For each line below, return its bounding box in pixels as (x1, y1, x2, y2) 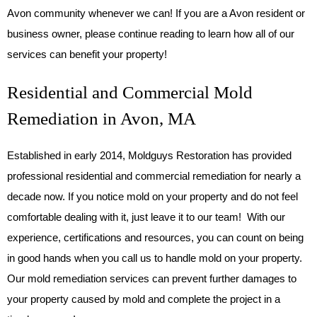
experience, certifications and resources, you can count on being (7, 231, 304, 243)
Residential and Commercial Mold (7, 82, 253, 102)
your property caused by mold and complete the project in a (7, 293, 280, 305)
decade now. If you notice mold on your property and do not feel (7, 190, 298, 202)
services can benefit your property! (7, 48, 170, 60)
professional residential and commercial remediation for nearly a (7, 170, 301, 182)
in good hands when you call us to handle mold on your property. (7, 252, 302, 264)
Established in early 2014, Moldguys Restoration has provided (7, 149, 292, 161)
